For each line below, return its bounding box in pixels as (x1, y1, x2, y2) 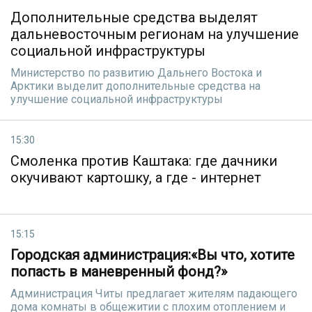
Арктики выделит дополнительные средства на (10, 79, 260, 93)
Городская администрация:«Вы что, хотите (10, 247, 295, 263)
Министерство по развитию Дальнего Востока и (10, 66, 262, 79)
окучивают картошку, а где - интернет (10, 169, 261, 186)
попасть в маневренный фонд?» (10, 263, 227, 280)
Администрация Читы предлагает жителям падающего (10, 287, 297, 300)
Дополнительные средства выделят (10, 9, 258, 26)
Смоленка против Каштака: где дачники (10, 153, 277, 169)
